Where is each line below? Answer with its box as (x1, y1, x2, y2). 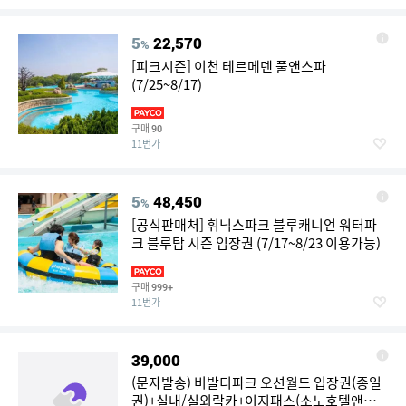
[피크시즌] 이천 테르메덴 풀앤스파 (131, 56, 326, 76)
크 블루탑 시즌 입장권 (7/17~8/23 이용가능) (131, 233, 381, 253)
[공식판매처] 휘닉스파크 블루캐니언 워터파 (131, 215, 377, 235)
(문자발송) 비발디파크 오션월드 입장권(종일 (131, 372, 382, 392)
